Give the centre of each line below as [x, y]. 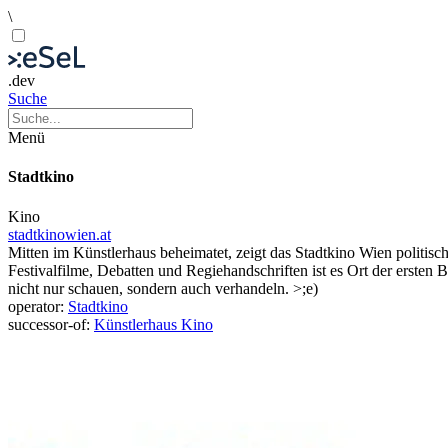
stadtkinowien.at [59, 234]
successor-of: [51, 324]
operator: [38, 306]
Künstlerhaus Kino [153, 324]
